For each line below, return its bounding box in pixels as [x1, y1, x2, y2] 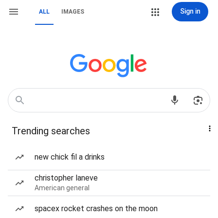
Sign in [180, 7, 200, 15]
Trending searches [12, 125, 90, 137]
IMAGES [61, 8, 84, 15]
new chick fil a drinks [35, 152, 105, 162]
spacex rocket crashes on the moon [35, 204, 158, 213]
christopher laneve [35, 173, 98, 182]
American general [35, 184, 90, 192]
